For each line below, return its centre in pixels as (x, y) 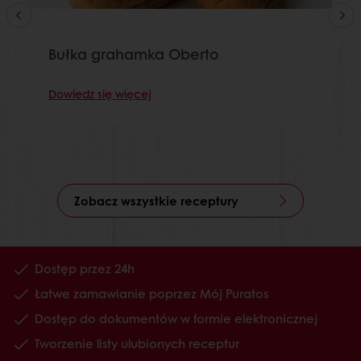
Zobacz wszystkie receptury (156, 201)
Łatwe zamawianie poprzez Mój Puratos (151, 294)
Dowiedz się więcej (100, 93)
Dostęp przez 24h (85, 269)
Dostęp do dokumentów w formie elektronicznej (176, 319)
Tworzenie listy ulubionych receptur (137, 344)
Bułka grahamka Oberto (134, 54)
